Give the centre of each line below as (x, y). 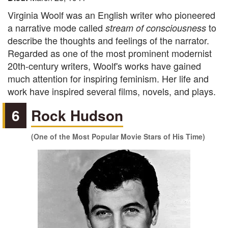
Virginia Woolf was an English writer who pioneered (111, 15)
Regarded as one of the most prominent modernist (110, 53)
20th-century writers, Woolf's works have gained (104, 66)
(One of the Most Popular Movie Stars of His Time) (118, 136)
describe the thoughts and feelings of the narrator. (108, 40)
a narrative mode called (56, 27)
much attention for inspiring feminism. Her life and (108, 78)
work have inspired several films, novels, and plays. (112, 91)
